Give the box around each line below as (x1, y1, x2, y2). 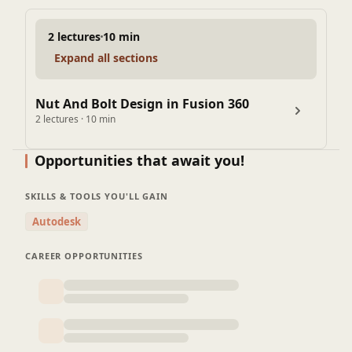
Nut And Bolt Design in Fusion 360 (35, 95, 249, 112)
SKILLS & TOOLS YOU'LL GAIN (25, 190, 168, 202)
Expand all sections (54, 49, 158, 65)
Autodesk (32, 214, 81, 229)
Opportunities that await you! (35, 151, 244, 170)
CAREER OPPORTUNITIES (25, 250, 143, 262)
